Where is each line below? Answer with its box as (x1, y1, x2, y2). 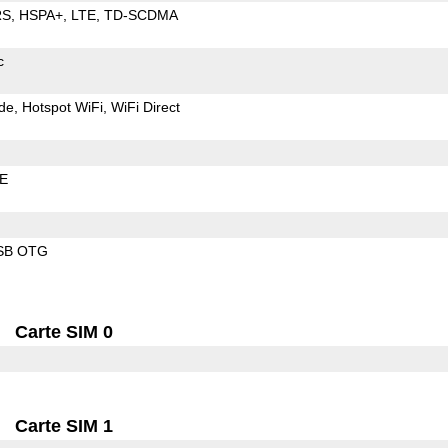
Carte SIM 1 (15, 415, 114, 436)
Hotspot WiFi (21, 98, 103, 115)
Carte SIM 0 (15, 321, 114, 342)
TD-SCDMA (103, 6, 178, 23)
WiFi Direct (110, 98, 180, 115)
